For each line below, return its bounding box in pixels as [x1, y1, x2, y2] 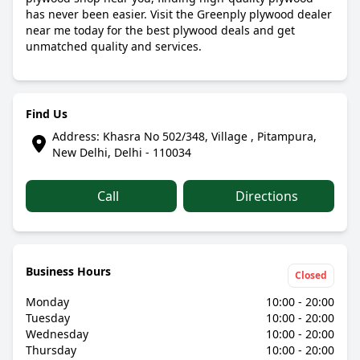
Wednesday [26, 326, 88, 342]
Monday [26, 294, 69, 309]
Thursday [26, 342, 76, 358]
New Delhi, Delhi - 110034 [51, 145, 191, 160]
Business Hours [26, 264, 111, 279]
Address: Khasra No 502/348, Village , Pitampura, [51, 129, 317, 144]
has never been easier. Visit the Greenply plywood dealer [26, 6, 332, 22]
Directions [232, 187, 298, 205]
